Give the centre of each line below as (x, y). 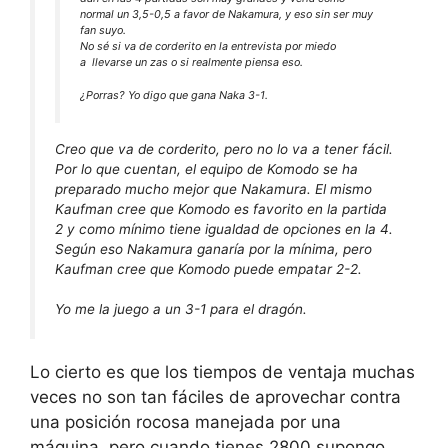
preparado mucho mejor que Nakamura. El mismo (213, 189)
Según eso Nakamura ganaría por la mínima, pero (213, 249)
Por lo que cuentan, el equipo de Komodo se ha (206, 169)
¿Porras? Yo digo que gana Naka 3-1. (174, 94)
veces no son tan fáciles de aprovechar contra (215, 396)
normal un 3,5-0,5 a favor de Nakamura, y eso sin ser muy (226, 14)
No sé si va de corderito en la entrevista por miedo (208, 46)
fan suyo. (103, 30)
